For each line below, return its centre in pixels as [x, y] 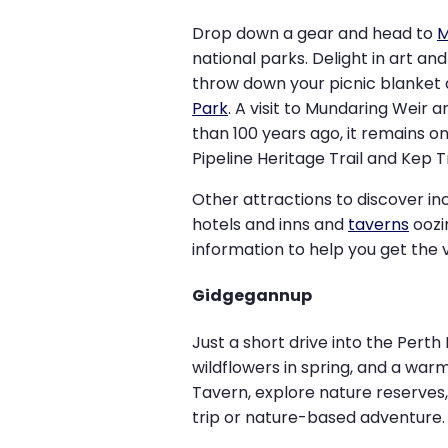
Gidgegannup [252, 296]
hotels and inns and [270, 225]
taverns [378, 225]
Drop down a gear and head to [314, 34]
